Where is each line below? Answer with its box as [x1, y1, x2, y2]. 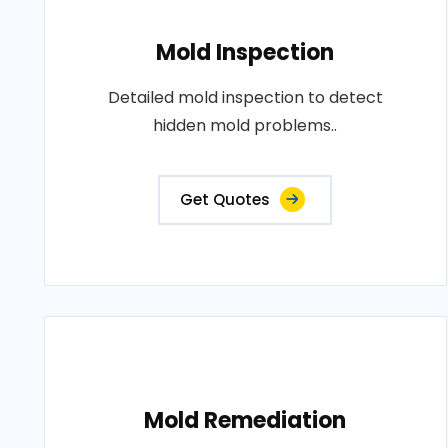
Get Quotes [180, 189, 271, 211]
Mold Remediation [144, 405, 347, 437]
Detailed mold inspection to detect [107, 86, 383, 110]
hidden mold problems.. [153, 114, 338, 138]
